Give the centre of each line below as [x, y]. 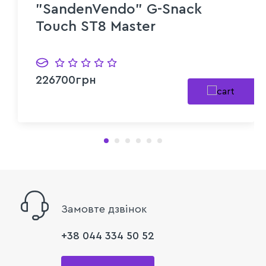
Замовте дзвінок [104, 209]
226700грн [66, 80]
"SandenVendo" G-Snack [119, 10]
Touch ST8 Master [96, 27]
